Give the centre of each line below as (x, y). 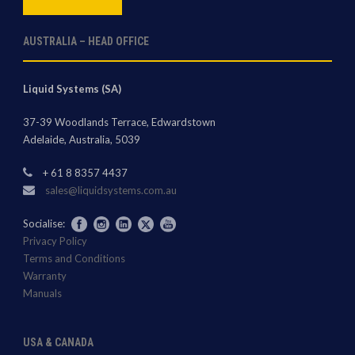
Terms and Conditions (74, 259)
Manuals (42, 294)
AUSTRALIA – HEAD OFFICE (86, 41)
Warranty (45, 276)
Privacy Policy (55, 241)
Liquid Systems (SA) (72, 88)
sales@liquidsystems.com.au (111, 190)
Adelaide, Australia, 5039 (82, 139)
